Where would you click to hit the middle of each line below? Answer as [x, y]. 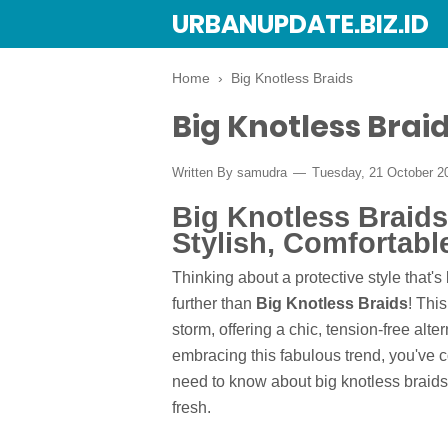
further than [214, 304]
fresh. [191, 408]
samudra [262, 172]
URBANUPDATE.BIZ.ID [300, 24]
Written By [204, 172]
